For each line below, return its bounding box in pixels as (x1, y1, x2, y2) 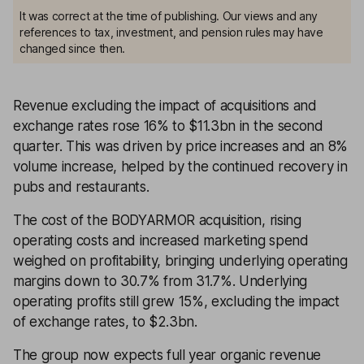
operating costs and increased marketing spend (13, 232, 309, 249)
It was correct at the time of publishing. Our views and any (19, 9, 318, 23)
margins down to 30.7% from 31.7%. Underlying (13, 273, 307, 289)
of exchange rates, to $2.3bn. (13, 314, 197, 330)
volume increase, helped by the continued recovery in (13, 158, 348, 175)
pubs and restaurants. (13, 179, 149, 195)
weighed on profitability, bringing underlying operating (13, 253, 348, 269)
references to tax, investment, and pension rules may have (19, 25, 323, 39)
